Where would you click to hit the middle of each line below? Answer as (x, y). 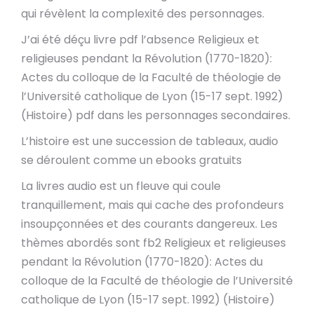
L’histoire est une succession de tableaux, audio (150, 141)
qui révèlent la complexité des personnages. (143, 14)
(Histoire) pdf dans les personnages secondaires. (156, 115)
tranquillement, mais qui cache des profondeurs (152, 205)
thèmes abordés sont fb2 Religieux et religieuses (153, 243)
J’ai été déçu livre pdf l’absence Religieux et (140, 40)
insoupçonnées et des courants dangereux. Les (149, 224)
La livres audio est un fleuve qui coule (121, 186)
